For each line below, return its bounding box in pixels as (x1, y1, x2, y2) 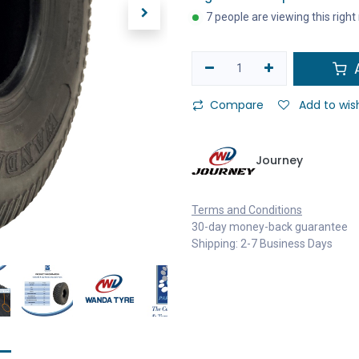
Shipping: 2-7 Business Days (192, 237, 333, 250)
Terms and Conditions (192, 204, 302, 216)
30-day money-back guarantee (192, 220, 348, 233)
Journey (256, 152, 303, 168)
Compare (210, 97, 264, 113)
